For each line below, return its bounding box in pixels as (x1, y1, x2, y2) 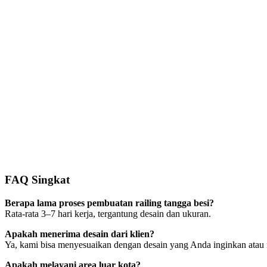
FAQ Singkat (5, 173, 70, 186)
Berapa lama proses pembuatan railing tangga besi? (5, 197, 214, 208)
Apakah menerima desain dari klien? (5, 228, 154, 239)
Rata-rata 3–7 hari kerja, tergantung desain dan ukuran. (5, 208, 211, 219)
